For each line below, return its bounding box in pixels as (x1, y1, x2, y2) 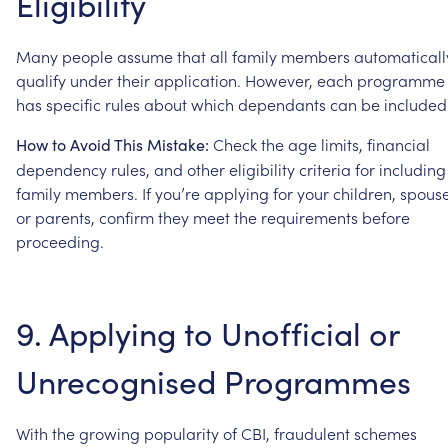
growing (79, 421, 140, 444)
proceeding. (16, 229, 104, 252)
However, (245, 68, 313, 91)
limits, (321, 132, 363, 155)
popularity (144, 421, 219, 444)
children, (333, 181, 396, 204)
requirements (261, 205, 358, 228)
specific (46, 92, 101, 115)
